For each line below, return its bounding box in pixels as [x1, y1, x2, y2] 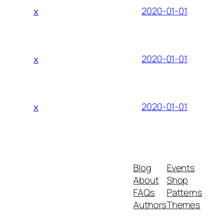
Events [166, 161, 195, 174]
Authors [133, 198, 167, 211]
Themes [166, 198, 201, 211]
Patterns [166, 185, 202, 199]
